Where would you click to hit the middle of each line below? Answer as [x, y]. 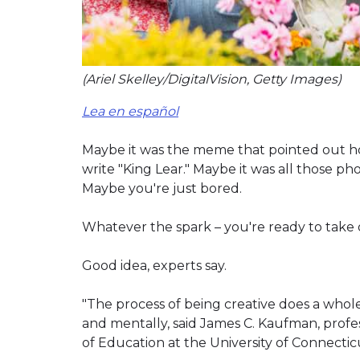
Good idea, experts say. [154, 265]
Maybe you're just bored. [162, 188]
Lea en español [130, 111]
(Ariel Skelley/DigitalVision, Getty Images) [212, 79]
